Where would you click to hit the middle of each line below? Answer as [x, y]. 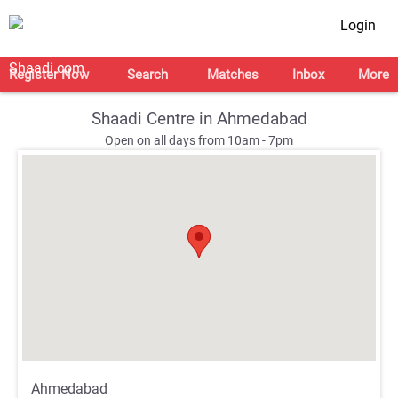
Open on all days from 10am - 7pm [199, 141]
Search [148, 75]
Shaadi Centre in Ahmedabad [199, 119]
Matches [232, 75]
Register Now [49, 75]
